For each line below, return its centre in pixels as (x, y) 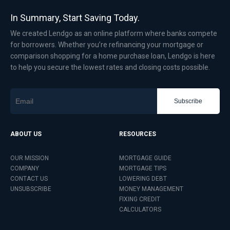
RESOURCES (138, 134)
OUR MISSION (30, 158)
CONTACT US (29, 179)
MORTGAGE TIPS (143, 168)
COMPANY (25, 168)
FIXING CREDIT (140, 199)
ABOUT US (26, 134)
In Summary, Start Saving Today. (75, 18)
